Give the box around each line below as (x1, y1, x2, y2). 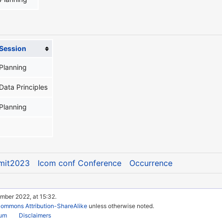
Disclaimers (19, 212, 52, 219)
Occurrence (129, 158, 172, 168)
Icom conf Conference (37, 158, 121, 168)
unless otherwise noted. (87, 202, 155, 210)
